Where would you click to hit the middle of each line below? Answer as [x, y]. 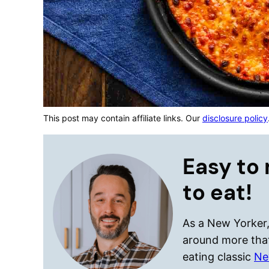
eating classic [218, 257]
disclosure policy [235, 118]
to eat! [217, 192]
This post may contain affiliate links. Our [123, 118]
